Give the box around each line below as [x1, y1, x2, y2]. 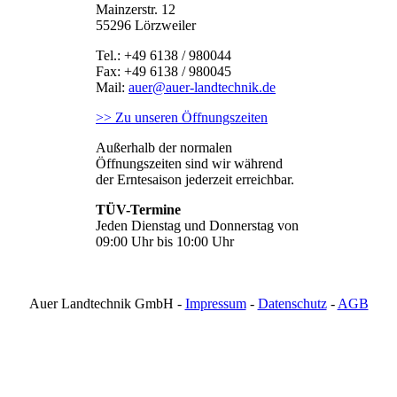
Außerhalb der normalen [96, 139, 232, 155]
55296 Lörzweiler [96, 17, 196, 33]
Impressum [184, 295, 246, 311]
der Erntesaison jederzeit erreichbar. [96, 171, 294, 187]
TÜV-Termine [96, 201, 181, 217]
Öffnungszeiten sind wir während [96, 155, 283, 171]
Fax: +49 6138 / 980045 [96, 63, 231, 79]
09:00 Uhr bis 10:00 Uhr [96, 233, 234, 249]
